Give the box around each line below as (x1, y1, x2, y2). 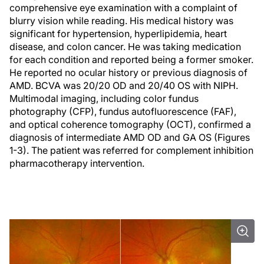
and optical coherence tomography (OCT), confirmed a (9, 118, 251, 130)
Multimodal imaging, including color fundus (9, 93, 199, 104)
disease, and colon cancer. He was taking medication (9, 41, 241, 52)
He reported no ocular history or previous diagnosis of (9, 67, 247, 78)
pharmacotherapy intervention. (9, 157, 144, 169)
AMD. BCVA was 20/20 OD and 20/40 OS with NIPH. (9, 80, 238, 91)
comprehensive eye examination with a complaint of (9, 2, 237, 14)
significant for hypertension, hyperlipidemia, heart (9, 28, 227, 39)
